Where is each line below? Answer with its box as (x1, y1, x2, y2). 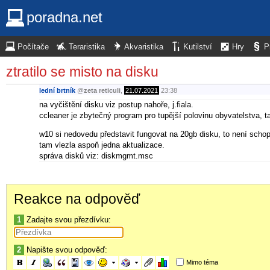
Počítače (17, 43, 49, 51)
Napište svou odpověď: (24, 245, 107, 254)
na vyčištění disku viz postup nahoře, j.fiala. (39, 99, 193, 109)
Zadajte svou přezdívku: (24, 215, 111, 224)
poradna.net (27, 9, 102, 25)
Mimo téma (186, 258, 218, 266)
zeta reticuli (84, 87, 121, 95)
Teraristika (69, 43, 105, 51)
